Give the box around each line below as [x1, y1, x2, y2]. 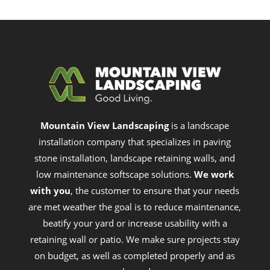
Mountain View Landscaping [40, 119, 169, 132]
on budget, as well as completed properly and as [34, 250, 236, 262]
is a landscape [169, 119, 230, 132]
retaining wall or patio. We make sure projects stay [30, 233, 240, 246]
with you [30, 184, 71, 197]
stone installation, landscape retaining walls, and [34, 152, 236, 165]
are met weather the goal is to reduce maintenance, [28, 201, 242, 213]
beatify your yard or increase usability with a [42, 217, 227, 230]
